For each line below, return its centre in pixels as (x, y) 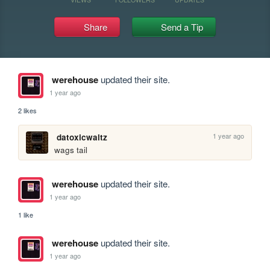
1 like (26, 215)
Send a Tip (182, 27)
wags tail (71, 150)
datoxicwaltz (82, 137)
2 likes (28, 110)
